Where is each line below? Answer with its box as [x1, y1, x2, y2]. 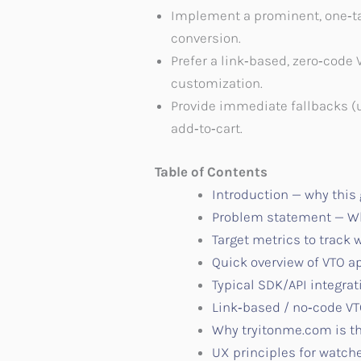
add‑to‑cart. [171, 120, 243, 137]
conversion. [171, 30, 241, 47]
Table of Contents [155, 163, 268, 180]
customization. [171, 75, 263, 92]
